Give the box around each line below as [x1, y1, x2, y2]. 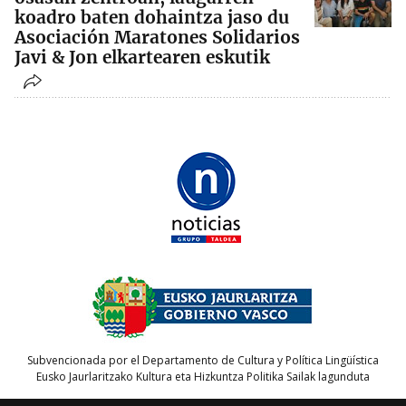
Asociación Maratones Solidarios [14, 25, 300, 48]
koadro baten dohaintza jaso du [14, 5, 289, 28]
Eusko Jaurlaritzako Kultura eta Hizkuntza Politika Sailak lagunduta [36, 369, 370, 385]
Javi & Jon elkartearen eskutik [14, 45, 270, 68]
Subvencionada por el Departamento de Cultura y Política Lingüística [27, 353, 379, 369]
